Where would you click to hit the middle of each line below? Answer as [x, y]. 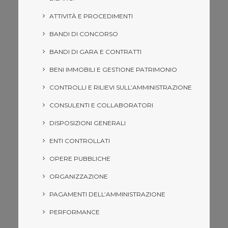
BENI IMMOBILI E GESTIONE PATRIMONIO [113, 69]
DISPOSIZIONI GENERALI [88, 123]
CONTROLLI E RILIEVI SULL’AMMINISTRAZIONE [121, 87]
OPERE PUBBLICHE [80, 159]
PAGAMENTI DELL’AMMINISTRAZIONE [107, 194]
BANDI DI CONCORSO [84, 34]
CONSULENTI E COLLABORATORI [101, 105]
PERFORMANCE [75, 212]
